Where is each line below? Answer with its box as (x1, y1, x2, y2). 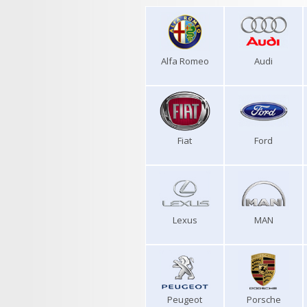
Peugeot (167, 293, 202, 306)
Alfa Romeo (160, 55, 209, 67)
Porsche (246, 293, 281, 306)
